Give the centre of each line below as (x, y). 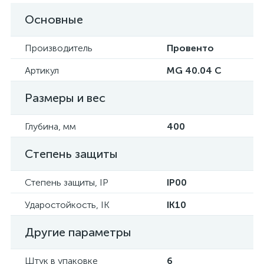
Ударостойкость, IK (67, 205)
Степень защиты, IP (67, 182)
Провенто (190, 48)
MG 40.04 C (194, 70)
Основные (54, 19)
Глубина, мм (50, 126)
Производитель (59, 48)
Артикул (42, 70)
